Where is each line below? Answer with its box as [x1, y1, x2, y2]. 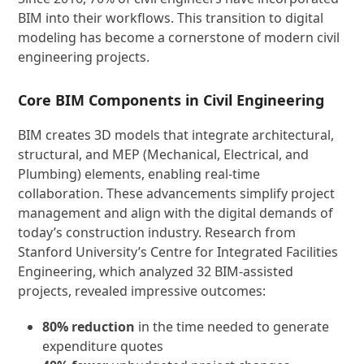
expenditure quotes [42, 337, 164, 355]
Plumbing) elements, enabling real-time [18, 165, 261, 183]
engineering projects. [18, 48, 150, 66]
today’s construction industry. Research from [18, 223, 297, 241]
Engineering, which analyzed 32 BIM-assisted [18, 262, 294, 280]
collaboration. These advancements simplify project [18, 184, 336, 202]
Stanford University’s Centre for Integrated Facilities [18, 243, 339, 261]
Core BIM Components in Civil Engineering [18, 90, 325, 110]
